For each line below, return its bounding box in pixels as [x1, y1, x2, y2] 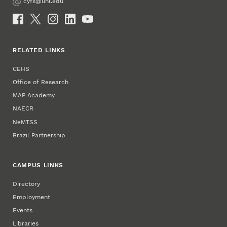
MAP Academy [13, 92, 55, 99]
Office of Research [13, 79, 69, 86]
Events [13, 207, 33, 214]
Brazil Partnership [13, 131, 66, 139]
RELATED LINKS [13, 47, 65, 54]
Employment [13, 193, 51, 201]
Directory [13, 180, 41, 187]
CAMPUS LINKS [13, 161, 64, 169]
